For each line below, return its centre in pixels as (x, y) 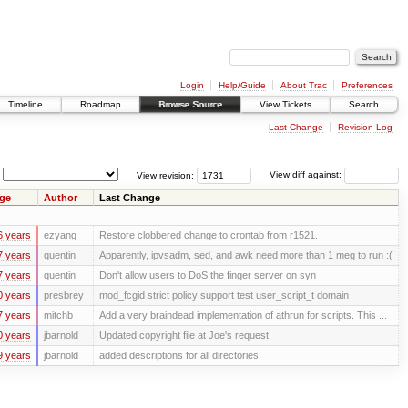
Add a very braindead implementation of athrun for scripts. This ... (243, 315)
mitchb (58, 315)
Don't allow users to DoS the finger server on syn (207, 275)
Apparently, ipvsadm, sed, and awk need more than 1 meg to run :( (245, 255)
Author (60, 197)
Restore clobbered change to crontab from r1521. (208, 235)
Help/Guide (242, 85)
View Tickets (286, 105)
